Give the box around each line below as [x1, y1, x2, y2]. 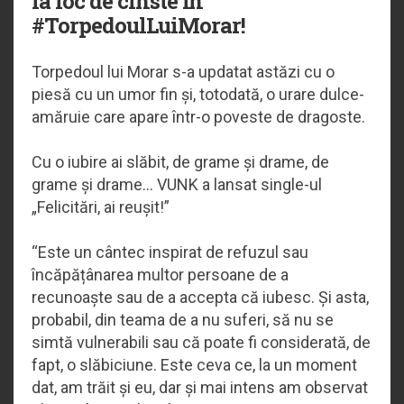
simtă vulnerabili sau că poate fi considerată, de [32, 332, 371, 352]
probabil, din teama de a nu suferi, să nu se [32, 309, 334, 329]
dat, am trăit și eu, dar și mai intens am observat [32, 377, 368, 397]
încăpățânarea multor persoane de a [32, 264, 289, 284]
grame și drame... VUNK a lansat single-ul [32, 174, 322, 194]
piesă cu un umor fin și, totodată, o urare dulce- [32, 84, 364, 104]
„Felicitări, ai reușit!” [32, 197, 170, 216]
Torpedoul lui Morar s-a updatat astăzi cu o [32, 61, 335, 81]
